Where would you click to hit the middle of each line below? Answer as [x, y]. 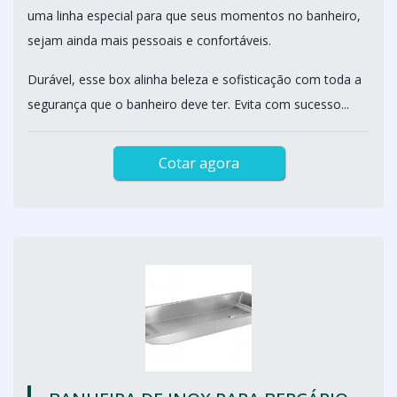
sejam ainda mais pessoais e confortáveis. [149, 40]
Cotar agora [198, 163]
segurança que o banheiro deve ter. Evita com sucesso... [188, 104]
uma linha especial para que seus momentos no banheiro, [194, 16]
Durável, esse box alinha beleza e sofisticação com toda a [195, 79]
